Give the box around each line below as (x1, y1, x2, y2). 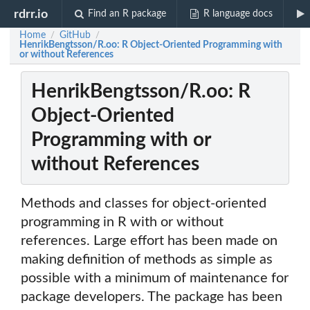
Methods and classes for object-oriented (21, 197, 266, 211)
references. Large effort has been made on (21, 234, 277, 248)
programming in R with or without (21, 215, 224, 230)
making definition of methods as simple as (21, 253, 273, 267)
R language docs (203, 9, 273, 19)
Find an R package (88, 9, 167, 19)
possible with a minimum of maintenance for (21, 271, 289, 286)
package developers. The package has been (21, 290, 282, 304)
